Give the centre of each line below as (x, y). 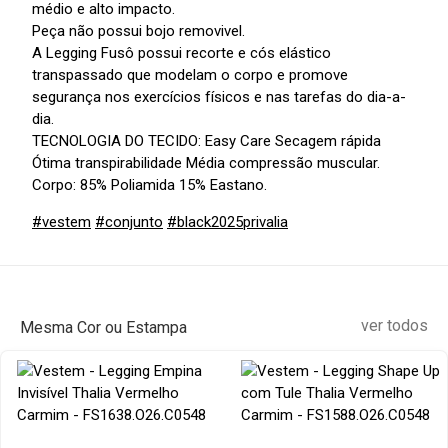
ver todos (394, 326)
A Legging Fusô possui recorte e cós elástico (181, 53)
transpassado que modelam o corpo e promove (190, 75)
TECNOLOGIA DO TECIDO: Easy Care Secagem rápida (206, 141)
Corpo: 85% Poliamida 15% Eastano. (149, 185)
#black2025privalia (227, 222)
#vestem (61, 222)
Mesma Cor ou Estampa (103, 328)
